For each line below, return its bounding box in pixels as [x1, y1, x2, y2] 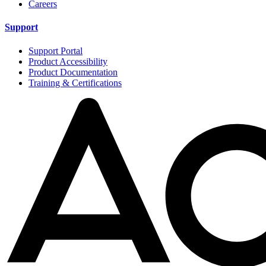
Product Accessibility [28, 56, 107, 66]
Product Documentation [28, 66, 118, 77]
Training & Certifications [28, 77, 122, 88]
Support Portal [28, 45, 83, 56]
